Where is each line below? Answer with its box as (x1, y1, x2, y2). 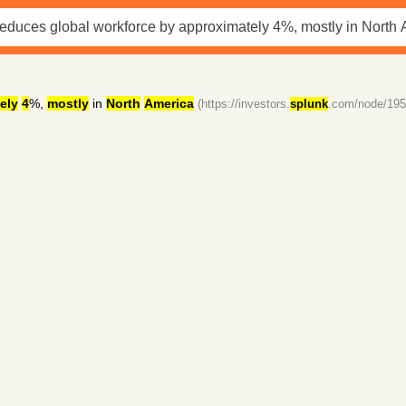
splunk (289, 97, 328, 111)
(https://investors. (197, 97, 290, 111)
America (143, 96, 194, 111)
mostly (46, 96, 89, 111)
